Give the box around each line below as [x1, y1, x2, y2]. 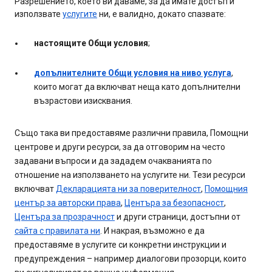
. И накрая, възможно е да [100, 225, 205, 236]
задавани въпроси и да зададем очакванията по [15, 155, 212, 166]
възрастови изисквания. [34, 95, 132, 106]
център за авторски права [15, 197, 121, 208]
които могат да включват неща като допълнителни [34, 81, 240, 92]
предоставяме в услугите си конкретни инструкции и [15, 239, 226, 250]
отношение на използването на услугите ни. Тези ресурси [15, 169, 245, 180]
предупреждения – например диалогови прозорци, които [15, 253, 246, 263]
